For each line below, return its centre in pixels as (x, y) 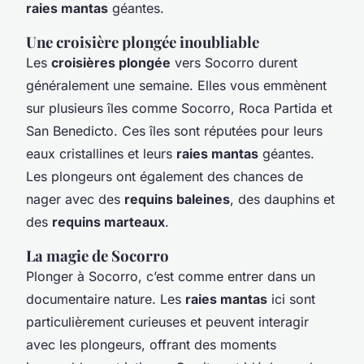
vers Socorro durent (234, 62)
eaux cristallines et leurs (101, 153)
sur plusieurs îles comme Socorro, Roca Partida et (179, 108)
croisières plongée (111, 62)
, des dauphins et (282, 199)
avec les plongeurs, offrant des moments (151, 344)
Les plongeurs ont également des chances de (165, 176)
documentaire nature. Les (106, 299)
